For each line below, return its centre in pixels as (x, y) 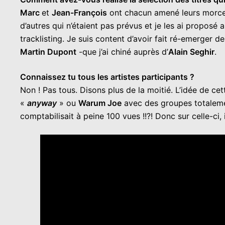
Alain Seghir (191, 52)
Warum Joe (100, 103)
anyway (42, 103)
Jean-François (79, 13)
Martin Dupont (48, 52)
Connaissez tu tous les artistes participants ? (107, 77)
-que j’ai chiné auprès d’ (122, 52)
